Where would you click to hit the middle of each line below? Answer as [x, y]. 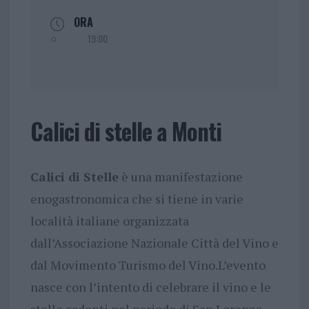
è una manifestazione [180, 177]
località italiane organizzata [109, 221]
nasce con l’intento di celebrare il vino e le [150, 287]
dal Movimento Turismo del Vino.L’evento [148, 265]
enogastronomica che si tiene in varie [137, 199]
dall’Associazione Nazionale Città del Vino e [154, 243]
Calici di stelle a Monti [126, 132]
